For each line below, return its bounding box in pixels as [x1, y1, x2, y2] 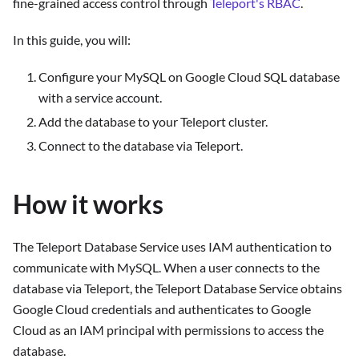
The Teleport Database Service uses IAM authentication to [13, 239, 332, 255]
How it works [13, 188, 163, 220]
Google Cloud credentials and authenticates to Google [13, 301, 311, 317]
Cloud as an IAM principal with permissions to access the [13, 322, 324, 338]
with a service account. [38, 90, 162, 106]
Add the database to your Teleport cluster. [38, 114, 268, 130]
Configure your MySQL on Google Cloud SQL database [38, 69, 340, 85]
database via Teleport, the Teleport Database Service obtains [13, 280, 342, 296]
